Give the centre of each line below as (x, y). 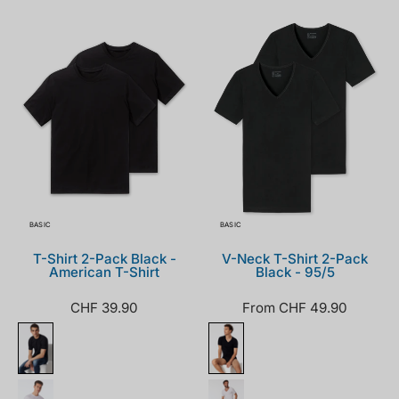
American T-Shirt (104, 273)
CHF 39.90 (104, 308)
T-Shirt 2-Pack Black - (104, 259)
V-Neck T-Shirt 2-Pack (295, 259)
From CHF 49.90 (295, 308)
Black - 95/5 (295, 273)
